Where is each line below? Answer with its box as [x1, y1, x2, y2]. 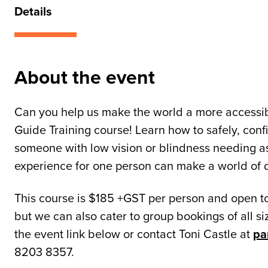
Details [14, 2, 52, 20]
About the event [14, 63, 155, 91]
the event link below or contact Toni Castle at [14, 225, 253, 242]
